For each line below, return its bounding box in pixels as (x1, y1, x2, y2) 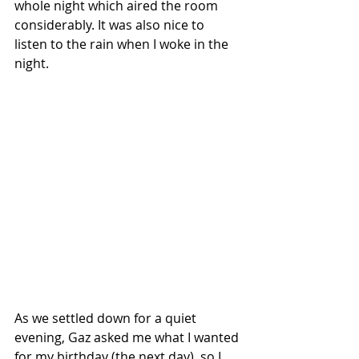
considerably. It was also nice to (14, 15, 208, 34)
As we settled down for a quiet (14, 309, 200, 327)
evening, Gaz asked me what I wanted (14, 328, 242, 346)
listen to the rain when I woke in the (14, 34, 232, 53)
